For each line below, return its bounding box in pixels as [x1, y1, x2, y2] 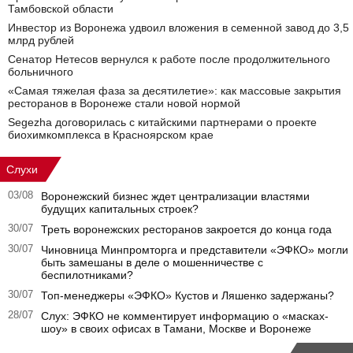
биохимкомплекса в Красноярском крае [8, 128, 214, 141]
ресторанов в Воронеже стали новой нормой [8, 96, 240, 110]
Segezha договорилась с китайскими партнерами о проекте [8, 115, 317, 128]
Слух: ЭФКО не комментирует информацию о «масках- [41, 309, 329, 322]
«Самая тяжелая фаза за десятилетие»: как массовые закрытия [8, 84, 341, 97]
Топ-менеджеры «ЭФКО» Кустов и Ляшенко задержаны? [41, 288, 334, 302]
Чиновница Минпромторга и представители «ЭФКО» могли [41, 243, 348, 256]
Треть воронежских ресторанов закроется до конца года [41, 222, 332, 236]
